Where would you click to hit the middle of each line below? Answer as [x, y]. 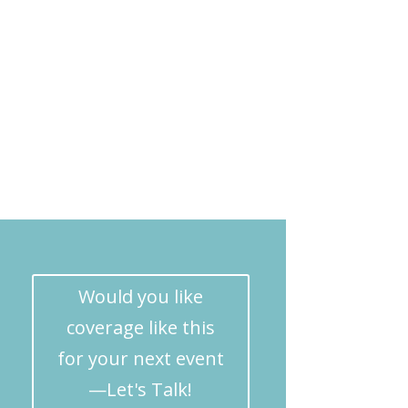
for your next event [140, 359]
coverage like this [140, 328]
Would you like [140, 297]
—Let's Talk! [141, 390]
